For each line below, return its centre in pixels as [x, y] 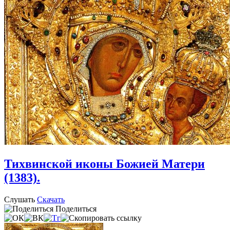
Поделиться [76, 208]
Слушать [20, 199]
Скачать [51, 199]
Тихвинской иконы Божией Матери [104, 164]
